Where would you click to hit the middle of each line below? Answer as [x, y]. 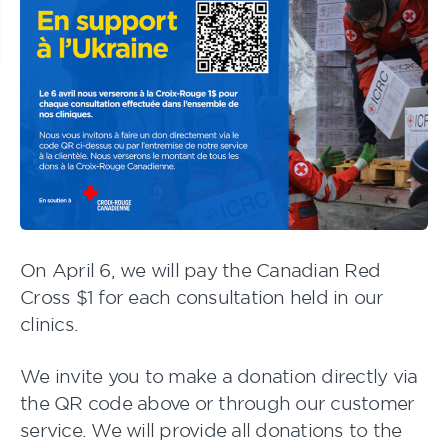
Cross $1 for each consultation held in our [202, 297]
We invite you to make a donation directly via [219, 376]
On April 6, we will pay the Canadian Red [200, 270]
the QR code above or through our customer [217, 403]
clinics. [49, 324]
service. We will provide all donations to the [211, 430]
